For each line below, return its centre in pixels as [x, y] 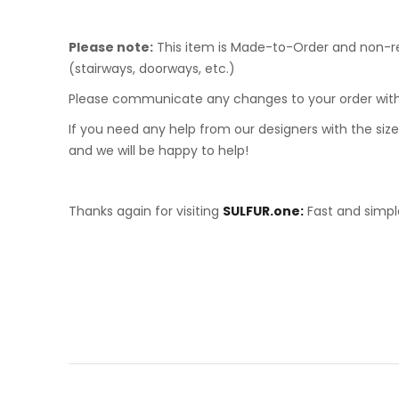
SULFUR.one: [263, 211]
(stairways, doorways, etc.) [152, 69]
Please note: [111, 47]
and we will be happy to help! [159, 151]
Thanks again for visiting [146, 211]
